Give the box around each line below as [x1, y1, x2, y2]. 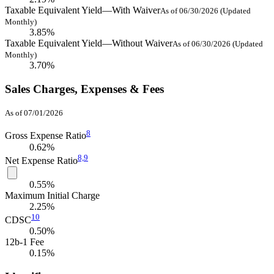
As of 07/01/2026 [5, 108, 63, 118]
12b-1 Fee [5, 237, 44, 248]
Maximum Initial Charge [5, 190, 100, 201]
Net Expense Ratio [5, 155, 78, 166]
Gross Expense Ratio [5, 130, 86, 141]
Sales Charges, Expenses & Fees [5, 82, 164, 95]
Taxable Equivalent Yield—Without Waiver [5, 37, 172, 48]
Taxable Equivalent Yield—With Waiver [5, 4, 160, 15]
